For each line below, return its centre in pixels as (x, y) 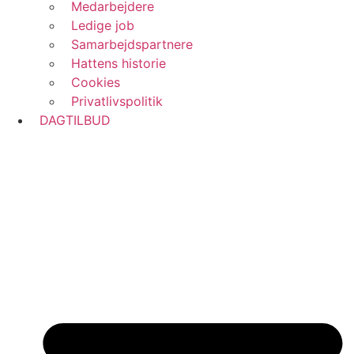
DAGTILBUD (71, 121)
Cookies (92, 83)
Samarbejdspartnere (128, 45)
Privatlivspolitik (113, 102)
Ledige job (99, 26)
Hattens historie (115, 64)
